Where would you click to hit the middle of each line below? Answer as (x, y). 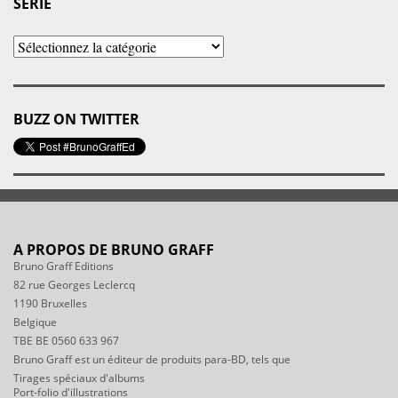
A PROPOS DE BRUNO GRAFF (114, 250)
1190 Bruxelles (50, 304)
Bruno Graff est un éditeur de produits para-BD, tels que (152, 360)
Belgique (35, 322)
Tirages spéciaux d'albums (79, 378)
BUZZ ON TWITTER (76, 119)
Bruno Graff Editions (64, 267)
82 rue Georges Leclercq (74, 285)
